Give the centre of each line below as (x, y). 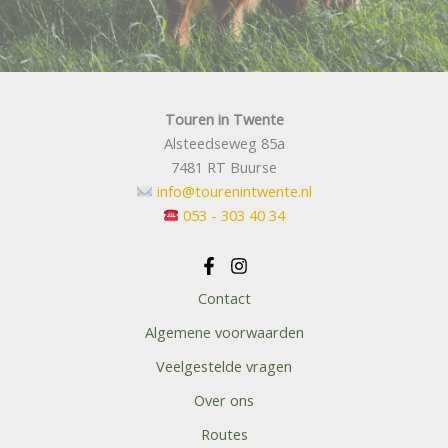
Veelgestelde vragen (224, 365)
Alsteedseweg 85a (224, 142)
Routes (224, 433)
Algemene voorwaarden (224, 331)
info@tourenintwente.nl (234, 190)
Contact (224, 297)
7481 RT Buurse (224, 166)
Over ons (224, 399)
